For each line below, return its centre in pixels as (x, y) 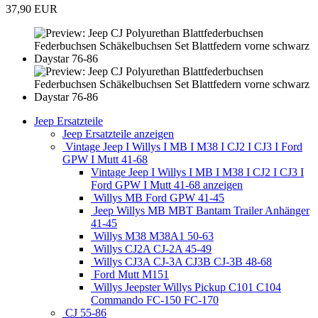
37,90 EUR (32, 9)
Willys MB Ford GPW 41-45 (158, 198)
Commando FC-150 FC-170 (155, 300)
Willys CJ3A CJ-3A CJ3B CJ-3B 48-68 (181, 262)
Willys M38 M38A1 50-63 (152, 236)
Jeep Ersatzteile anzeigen (118, 134)
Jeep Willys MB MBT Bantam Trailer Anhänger (200, 211)
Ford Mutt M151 (130, 275)
